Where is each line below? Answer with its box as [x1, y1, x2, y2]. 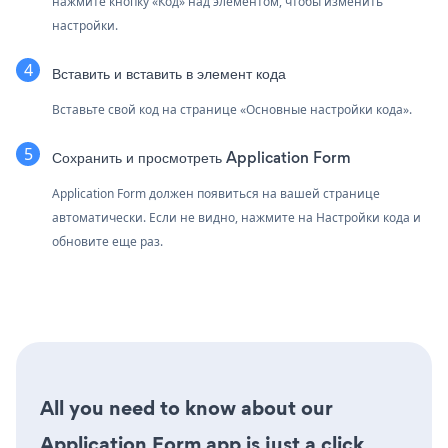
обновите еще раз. [52, 232, 163, 250]
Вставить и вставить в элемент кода [52, 62, 286, 84]
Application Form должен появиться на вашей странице [52, 184, 380, 202]
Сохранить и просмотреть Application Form [52, 146, 351, 168]
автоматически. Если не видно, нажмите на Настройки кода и [52, 208, 421, 226]
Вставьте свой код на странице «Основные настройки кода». [52, 100, 412, 118]
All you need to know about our [40, 393, 333, 422]
